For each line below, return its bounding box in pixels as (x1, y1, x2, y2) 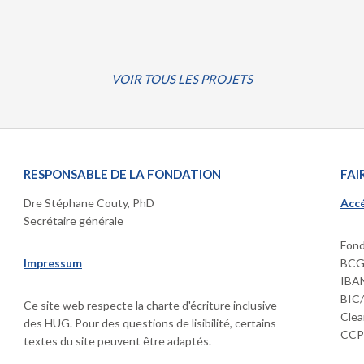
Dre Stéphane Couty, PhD (24, 195, 154, 210)
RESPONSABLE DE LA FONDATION (24, 166, 221, 181)
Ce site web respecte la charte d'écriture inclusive (24, 297, 277, 312)
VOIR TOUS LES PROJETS (111, 71, 253, 86)
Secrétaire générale (24, 213, 123, 227)
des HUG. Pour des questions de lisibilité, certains (24, 315, 276, 330)
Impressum (24, 255, 82, 270)
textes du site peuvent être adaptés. (24, 333, 211, 348)
